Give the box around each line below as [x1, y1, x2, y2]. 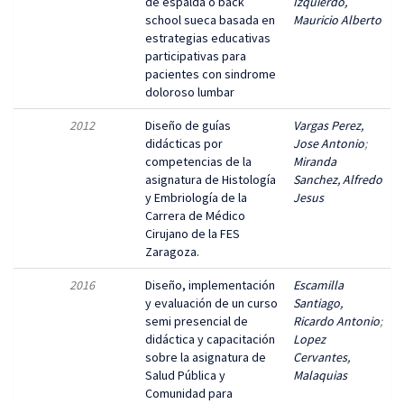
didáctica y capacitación [145, 331, 275, 347]
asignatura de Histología [145, 171, 276, 188]
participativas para [145, 48, 246, 64]
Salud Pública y [145, 367, 225, 383]
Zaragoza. [145, 243, 199, 260]
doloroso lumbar [145, 84, 234, 100]
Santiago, [293, 295, 343, 311]
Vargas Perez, [293, 117, 363, 133]
